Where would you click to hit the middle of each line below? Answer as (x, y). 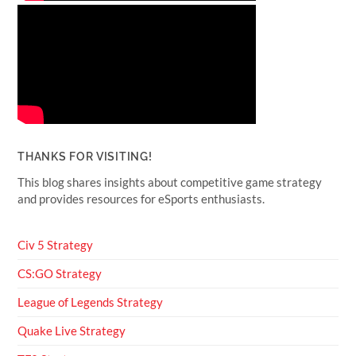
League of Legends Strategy (91, 302)
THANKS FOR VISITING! (85, 157)
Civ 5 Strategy (56, 245)
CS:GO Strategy (60, 274)
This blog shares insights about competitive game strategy (170, 182)
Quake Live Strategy (72, 331)
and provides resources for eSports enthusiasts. (141, 199)
